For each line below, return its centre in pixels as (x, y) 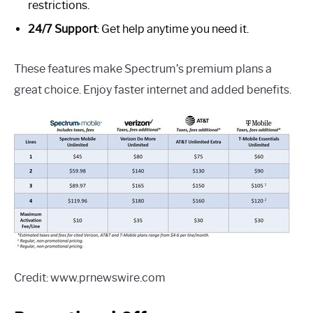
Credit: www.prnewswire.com (90, 277)
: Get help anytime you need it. (173, 29)
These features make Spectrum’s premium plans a (143, 68)
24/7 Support (63, 29)
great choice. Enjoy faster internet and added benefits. (153, 89)
